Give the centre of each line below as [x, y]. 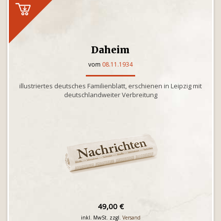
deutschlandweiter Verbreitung [110, 95]
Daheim [110, 50]
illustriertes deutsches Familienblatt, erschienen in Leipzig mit [110, 86]
